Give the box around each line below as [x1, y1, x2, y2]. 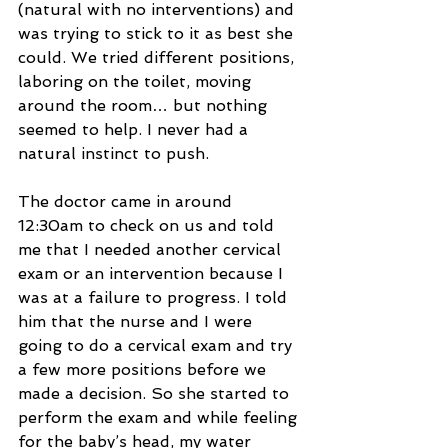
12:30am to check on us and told [18, 216, 279, 236]
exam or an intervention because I [18, 264, 288, 284]
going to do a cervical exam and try [18, 336, 297, 356]
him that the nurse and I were [18, 312, 257, 332]
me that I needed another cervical [18, 240, 286, 260]
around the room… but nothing [18, 96, 272, 116]
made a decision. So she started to [18, 384, 294, 404]
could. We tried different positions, [18, 48, 299, 68]
